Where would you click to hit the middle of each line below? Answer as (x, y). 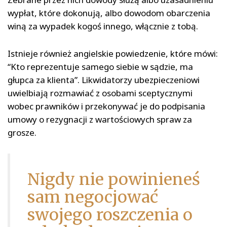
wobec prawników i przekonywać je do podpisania (106, 106)
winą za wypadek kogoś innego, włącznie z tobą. (103, 26)
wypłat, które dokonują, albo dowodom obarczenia (109, 13)
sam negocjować (93, 197)
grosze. (22, 133)
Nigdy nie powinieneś (114, 180)
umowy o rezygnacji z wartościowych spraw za (100, 120)
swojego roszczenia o (110, 215)
